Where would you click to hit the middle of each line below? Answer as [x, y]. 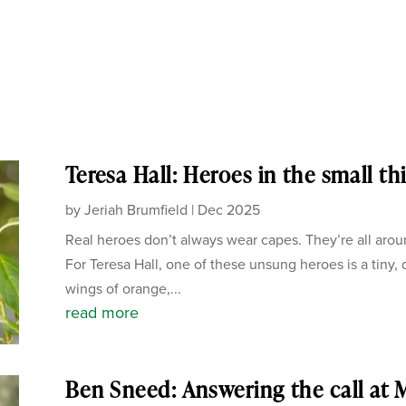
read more [101, 312]
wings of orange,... [123, 288]
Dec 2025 [228, 209]
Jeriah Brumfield [135, 209]
